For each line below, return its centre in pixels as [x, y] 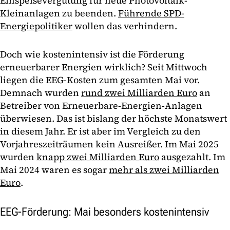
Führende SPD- [151, 13]
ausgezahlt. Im [192, 157]
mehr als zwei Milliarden [164, 170]
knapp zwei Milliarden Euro [98, 157]
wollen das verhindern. [125, 26]
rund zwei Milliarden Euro [139, 93]
